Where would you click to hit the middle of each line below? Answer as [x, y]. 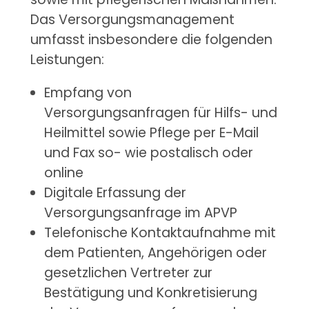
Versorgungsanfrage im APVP [140, 213]
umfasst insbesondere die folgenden [151, 39]
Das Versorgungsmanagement [132, 19]
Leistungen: [67, 59]
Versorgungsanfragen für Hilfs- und [160, 113]
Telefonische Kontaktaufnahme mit [160, 233]
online [63, 173]
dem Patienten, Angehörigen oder [155, 253]
